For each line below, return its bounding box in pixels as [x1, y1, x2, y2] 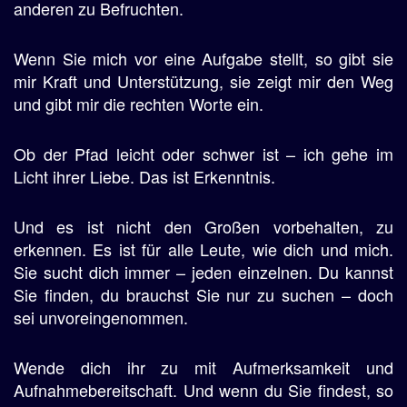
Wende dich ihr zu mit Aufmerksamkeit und [14, 355, 393, 379]
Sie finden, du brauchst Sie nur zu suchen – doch [14, 283, 393, 306]
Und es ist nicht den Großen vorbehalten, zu [14, 214, 393, 238]
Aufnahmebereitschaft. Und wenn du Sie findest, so [14, 378, 393, 402]
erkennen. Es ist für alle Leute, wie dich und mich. [14, 237, 393, 261]
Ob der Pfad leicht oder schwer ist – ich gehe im [14, 142, 393, 165]
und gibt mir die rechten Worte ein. [14, 92, 263, 115]
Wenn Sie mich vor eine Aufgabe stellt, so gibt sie [14, 46, 393, 70]
